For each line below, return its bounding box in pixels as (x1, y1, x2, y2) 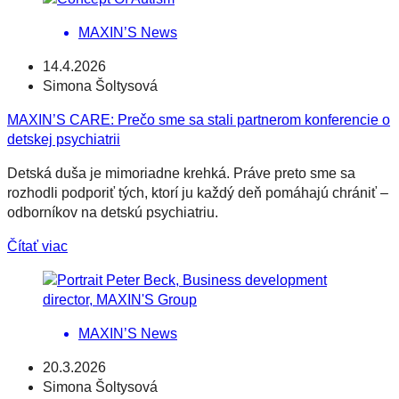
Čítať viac (7, 238, 68, 254)
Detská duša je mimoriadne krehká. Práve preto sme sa (7, 165, 355, 181)
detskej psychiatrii (7, 131, 120, 147)
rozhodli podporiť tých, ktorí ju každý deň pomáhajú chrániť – (7, 184, 388, 200)
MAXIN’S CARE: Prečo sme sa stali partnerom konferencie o (7, 111, 390, 127)
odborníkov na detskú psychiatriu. (7, 204, 218, 220)
